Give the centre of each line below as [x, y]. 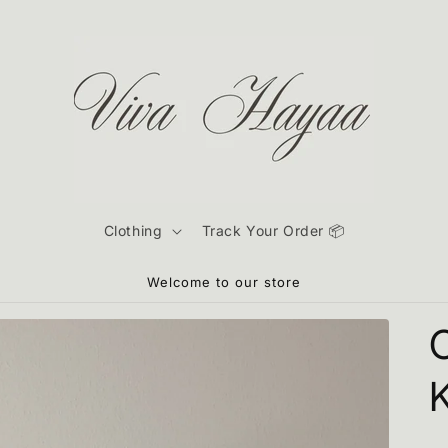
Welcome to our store [224, 282]
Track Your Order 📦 [273, 230]
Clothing [133, 230]
